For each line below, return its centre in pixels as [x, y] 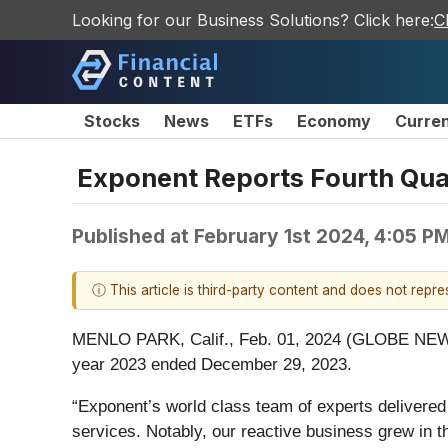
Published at [133, 235]
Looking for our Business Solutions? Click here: [253, 20]
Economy [334, 121]
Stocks [112, 121]
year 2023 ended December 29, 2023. [212, 365]
